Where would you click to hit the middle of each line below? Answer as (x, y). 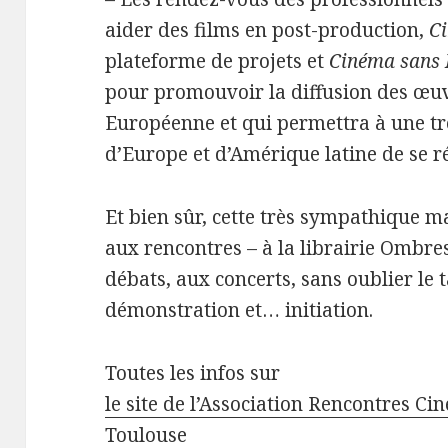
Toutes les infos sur (193, 373)
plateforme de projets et (217, 61)
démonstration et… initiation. (239, 310)
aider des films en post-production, (267, 30)
